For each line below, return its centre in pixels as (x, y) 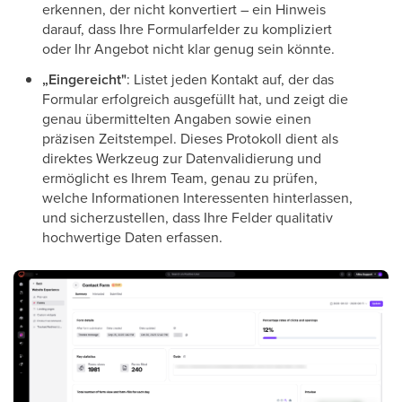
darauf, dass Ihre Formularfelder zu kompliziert (187, 29)
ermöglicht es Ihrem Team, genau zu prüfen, (180, 178)
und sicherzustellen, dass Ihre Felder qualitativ (188, 218)
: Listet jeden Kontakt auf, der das (230, 79)
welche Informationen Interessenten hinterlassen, (197, 198)
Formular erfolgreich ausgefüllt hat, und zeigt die (195, 99)
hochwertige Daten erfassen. (132, 237)
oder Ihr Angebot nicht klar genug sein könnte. (188, 49)
